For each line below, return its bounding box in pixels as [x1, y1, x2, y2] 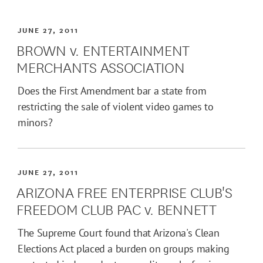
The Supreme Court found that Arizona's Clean [18, 226, 220, 240]
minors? [18, 116, 53, 130]
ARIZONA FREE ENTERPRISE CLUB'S [16, 180, 232, 203]
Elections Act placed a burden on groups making [18, 242, 230, 256]
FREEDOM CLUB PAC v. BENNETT [16, 197, 217, 220]
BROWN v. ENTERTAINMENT [16, 38, 190, 60]
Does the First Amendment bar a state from [18, 84, 207, 98]
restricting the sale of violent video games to [18, 100, 214, 114]
